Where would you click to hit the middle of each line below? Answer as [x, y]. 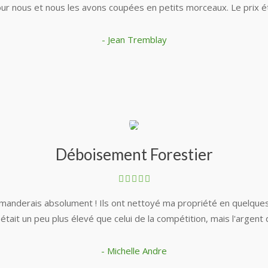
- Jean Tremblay [134, 40]
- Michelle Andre [134, 251]
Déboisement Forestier [134, 155]
